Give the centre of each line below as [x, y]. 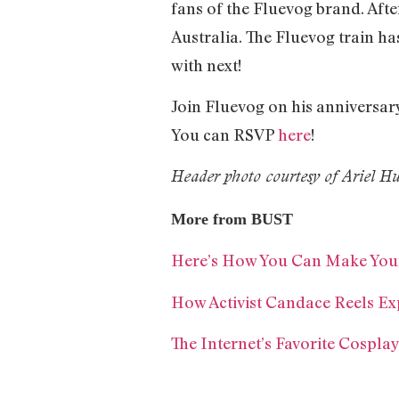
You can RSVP [224, 134]
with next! [206, 65]
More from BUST [232, 219]
